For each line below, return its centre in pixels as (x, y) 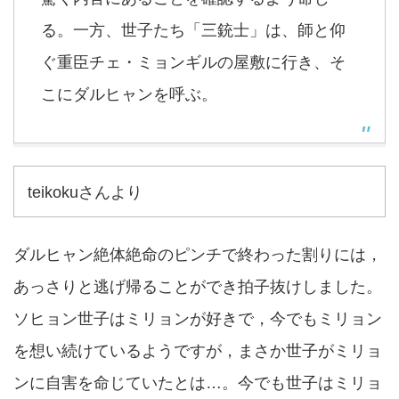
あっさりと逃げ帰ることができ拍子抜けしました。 (198, 287)
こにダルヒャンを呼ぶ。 (129, 94)
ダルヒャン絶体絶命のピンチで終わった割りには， (198, 255)
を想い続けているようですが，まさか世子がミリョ (198, 351)
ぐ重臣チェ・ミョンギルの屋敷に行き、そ (193, 62)
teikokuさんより (85, 192)
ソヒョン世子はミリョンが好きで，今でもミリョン (198, 319)
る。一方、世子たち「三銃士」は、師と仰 (193, 30)
